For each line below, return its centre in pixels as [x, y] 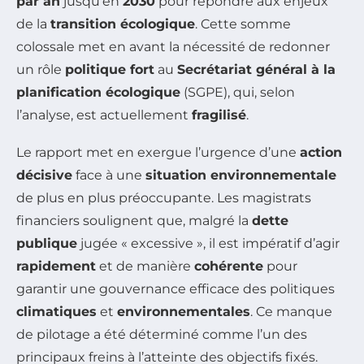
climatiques [56, 311]
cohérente [229, 266]
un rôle [41, 69]
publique [47, 243]
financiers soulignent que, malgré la [134, 220]
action [321, 152]
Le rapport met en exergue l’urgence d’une [158, 152]
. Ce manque [291, 311]
